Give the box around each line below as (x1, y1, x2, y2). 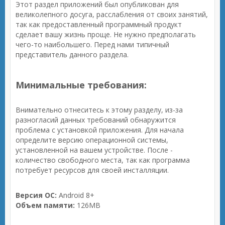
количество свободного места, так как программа (16, 155, 190, 165)
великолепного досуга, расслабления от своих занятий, (16, 10, 208, 19)
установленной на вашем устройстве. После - (16, 145, 173, 155)
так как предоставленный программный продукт (16, 20, 182, 29)
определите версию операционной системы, (16, 135, 168, 145)
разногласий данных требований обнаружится (16, 115, 176, 125)
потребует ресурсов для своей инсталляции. (16, 165, 169, 175)
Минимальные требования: (16, 79, 147, 91)
